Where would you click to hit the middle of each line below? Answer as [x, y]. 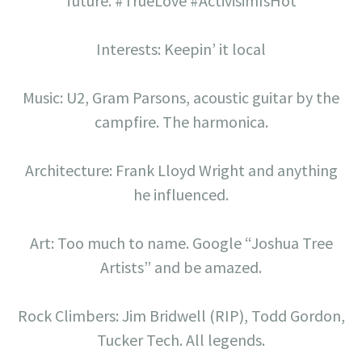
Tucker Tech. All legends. [181, 340]
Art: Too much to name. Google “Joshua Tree [181, 243]
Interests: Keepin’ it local [181, 49]
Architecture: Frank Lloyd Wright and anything [181, 170]
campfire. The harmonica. [181, 122]
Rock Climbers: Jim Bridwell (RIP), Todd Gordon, [181, 316]
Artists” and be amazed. [181, 267]
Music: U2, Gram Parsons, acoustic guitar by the [181, 98]
